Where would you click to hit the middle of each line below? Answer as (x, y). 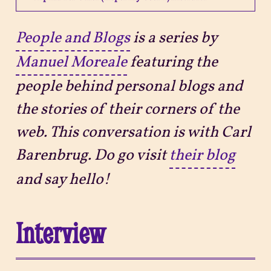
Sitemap (58, 64)
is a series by (173, 38)
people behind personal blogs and (129, 87)
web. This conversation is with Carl (133, 132)
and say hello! (63, 180)
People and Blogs (73, 38)
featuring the (172, 62)
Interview (60, 233)
